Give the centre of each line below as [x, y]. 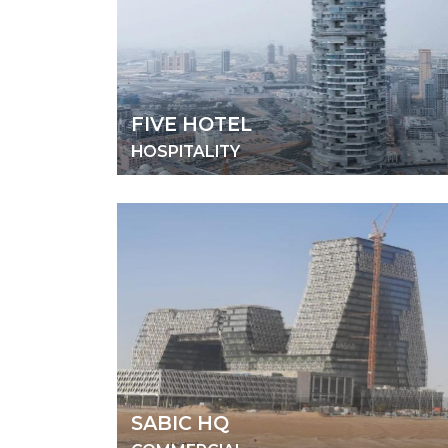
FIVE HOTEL [191, 123]
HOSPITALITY [185, 151]
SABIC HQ [180, 423]
